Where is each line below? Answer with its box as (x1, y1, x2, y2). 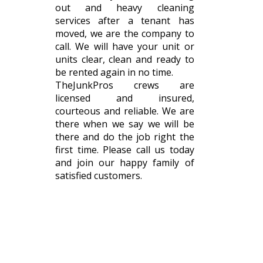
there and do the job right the (55, 130, 194, 144)
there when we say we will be (55, 117, 194, 131)
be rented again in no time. (55, 66, 173, 79)
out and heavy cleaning (55, 1, 194, 15)
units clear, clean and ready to (55, 53, 194, 66)
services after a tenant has (55, 14, 194, 28)
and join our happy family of (55, 156, 194, 170)
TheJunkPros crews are (55, 79, 194, 92)
